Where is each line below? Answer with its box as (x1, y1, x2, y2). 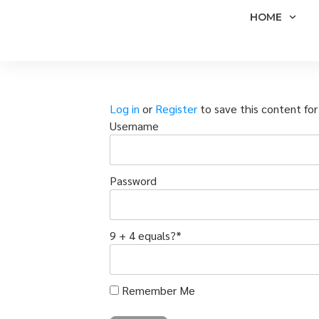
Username (110, 118, 159, 133)
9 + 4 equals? (110, 228, 177, 243)
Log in (110, 101, 140, 116)
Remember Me (119, 283, 196, 298)
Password (110, 173, 157, 188)
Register (155, 101, 198, 116)
